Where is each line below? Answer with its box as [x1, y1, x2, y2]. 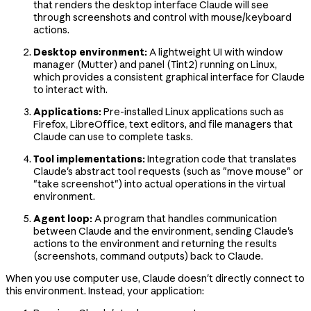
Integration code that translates [145, 152, 296, 165]
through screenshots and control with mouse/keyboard [33, 10, 292, 24]
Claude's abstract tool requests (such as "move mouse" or [33, 165, 303, 178]
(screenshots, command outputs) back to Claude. [33, 249, 263, 262]
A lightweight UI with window [147, 45, 283, 58]
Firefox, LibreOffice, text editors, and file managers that [33, 117, 293, 131]
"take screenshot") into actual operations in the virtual [33, 177, 285, 190]
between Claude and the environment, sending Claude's [33, 224, 294, 237]
